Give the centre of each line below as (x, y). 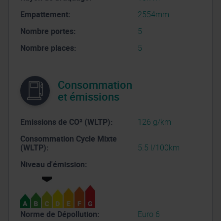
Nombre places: (48, 48)
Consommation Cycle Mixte (69, 138)
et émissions (89, 96)
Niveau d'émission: (54, 164)
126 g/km (154, 122)
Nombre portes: (48, 31)
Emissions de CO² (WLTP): (67, 122)
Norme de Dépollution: (60, 214)
